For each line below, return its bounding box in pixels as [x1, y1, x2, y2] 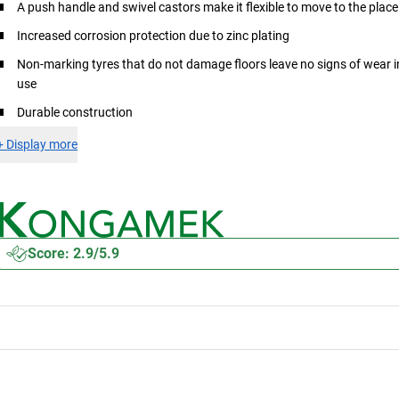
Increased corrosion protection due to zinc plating [17, 28, 290, 43]
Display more [6, 136, 78, 151]
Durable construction [17, 104, 134, 119]
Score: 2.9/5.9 [28, 244, 120, 262]
